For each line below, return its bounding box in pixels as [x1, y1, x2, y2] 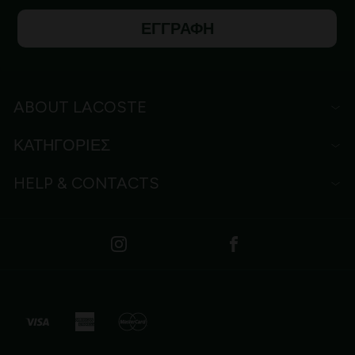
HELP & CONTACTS [13, 174, 160, 193]
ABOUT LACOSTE [13, 97, 147, 117]
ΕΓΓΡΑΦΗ [140, 20, 214, 38]
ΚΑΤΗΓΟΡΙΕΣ [13, 136, 111, 155]
